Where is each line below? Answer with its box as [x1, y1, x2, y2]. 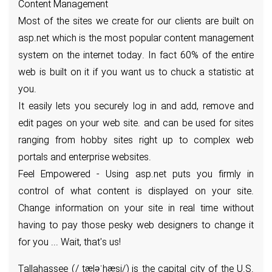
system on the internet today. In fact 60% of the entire [18, 49, 254, 64]
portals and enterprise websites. [18, 151, 151, 166]
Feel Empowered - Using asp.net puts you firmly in [18, 168, 254, 183]
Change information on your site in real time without [18, 202, 254, 217]
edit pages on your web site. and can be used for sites [18, 117, 254, 132]
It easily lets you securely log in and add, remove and [18, 100, 254, 115]
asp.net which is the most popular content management [18, 32, 254, 47]
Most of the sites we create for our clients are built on [18, 15, 254, 30]
